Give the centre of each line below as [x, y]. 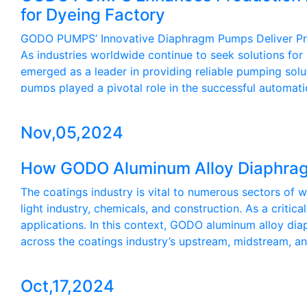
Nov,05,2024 [72, 132]
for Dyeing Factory [93, 14]
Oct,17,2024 [67, 286]
